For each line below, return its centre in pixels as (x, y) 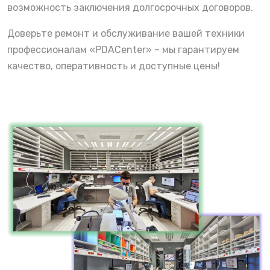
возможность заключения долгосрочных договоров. (130, 7)
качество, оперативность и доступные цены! (114, 66)
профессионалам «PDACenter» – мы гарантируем (123, 49)
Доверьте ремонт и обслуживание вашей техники (126, 33)
